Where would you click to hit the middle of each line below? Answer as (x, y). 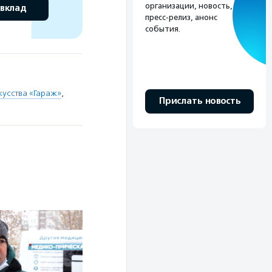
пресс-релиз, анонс (181, 17)
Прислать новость (199, 101)
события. (163, 29)
